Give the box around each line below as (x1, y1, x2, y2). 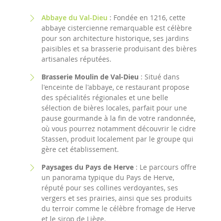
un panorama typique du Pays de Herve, (41, 173, 174, 182)
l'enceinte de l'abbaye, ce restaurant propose (41, 82, 189, 92)
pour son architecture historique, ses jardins (41, 34, 189, 43)
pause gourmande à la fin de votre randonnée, (41, 113, 195, 123)
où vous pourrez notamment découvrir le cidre (41, 124, 196, 133)
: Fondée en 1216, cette (108, 13, 185, 22)
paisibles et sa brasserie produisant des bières (41, 44, 197, 53)
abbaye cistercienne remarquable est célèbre (41, 23, 192, 33)
